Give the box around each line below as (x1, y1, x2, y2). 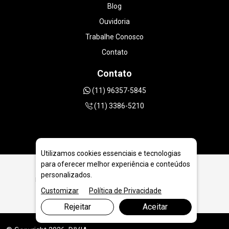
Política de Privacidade (89, 187, 162, 195)
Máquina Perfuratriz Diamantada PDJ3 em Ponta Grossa (35, 176, 194, 184)
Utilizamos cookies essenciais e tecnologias (41, 149, 181, 157)
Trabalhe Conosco (85, 33, 144, 41)
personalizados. (41, 171, 92, 179)
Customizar (41, 187, 79, 195)
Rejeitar (63, 202, 91, 212)
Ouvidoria (99, 17, 130, 26)
